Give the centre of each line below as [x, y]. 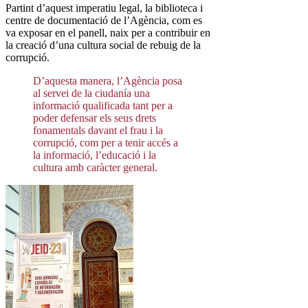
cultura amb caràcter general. [95, 167]
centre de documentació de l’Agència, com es [104, 20]
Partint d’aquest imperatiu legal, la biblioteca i [104, 8]
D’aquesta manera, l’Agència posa [108, 80]
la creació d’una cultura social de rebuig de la [103, 45]
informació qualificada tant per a [103, 105]
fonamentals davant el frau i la [98, 130]
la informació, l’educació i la [95, 155]
